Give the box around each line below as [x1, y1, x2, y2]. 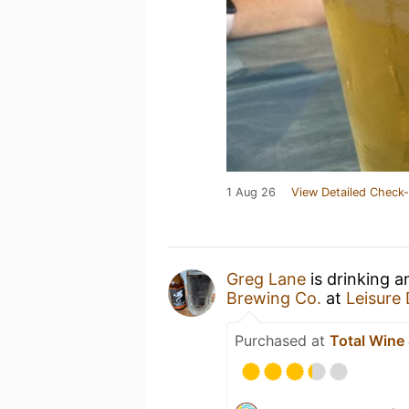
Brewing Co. [226, 288, 321, 308]
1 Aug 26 [226, 185, 276, 199]
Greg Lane [226, 269, 306, 288]
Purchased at [235, 331, 330, 350]
